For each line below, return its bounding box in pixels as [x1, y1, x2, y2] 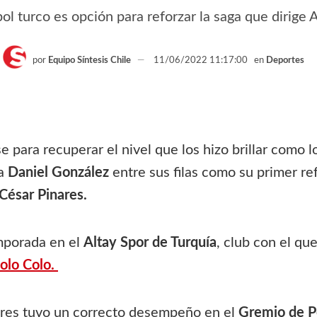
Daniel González [8, 165, 109, 180]
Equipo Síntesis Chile [47, 55, 131, 65]
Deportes [265, 55, 304, 65]
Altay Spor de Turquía [83, 235, 217, 250]
